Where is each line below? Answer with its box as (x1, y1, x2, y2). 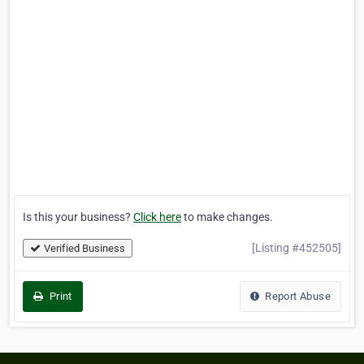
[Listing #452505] (252, 241, 341, 255)
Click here (133, 210, 181, 224)
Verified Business (44, 242, 125, 255)
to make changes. (181, 210, 273, 224)
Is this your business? (23, 210, 133, 224)
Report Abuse (262, 290, 331, 303)
